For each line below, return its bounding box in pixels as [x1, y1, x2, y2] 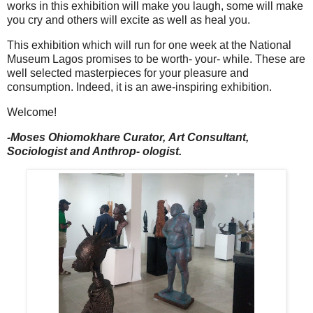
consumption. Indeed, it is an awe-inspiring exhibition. [7, 81, 272, 93]
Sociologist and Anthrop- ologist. [7, 145, 184, 157]
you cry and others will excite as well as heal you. [7, 14, 250, 27]
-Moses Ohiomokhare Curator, [7, 131, 168, 143]
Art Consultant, [168, 131, 249, 143]
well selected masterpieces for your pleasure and [7, 67, 249, 79]
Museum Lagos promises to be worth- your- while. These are [7, 53, 305, 65]
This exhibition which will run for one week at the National [7, 39, 291, 51]
